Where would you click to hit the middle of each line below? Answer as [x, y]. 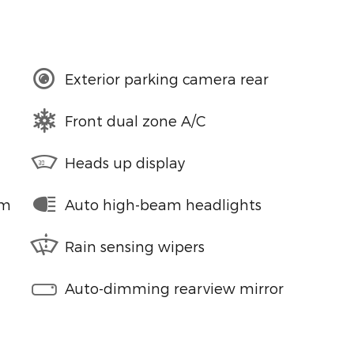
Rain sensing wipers [135, 246]
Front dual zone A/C [136, 120]
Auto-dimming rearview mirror [174, 288]
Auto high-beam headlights [163, 204]
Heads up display [125, 162]
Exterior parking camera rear [167, 78]
